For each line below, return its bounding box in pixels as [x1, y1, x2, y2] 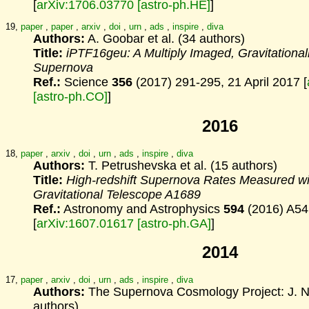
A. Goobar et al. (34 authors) [85, 32, 245, 46]
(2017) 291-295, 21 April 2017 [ [132, 75, 307, 90]
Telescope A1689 [106, 187, 201, 201]
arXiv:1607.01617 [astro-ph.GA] [37, 216, 211, 230]
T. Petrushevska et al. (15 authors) [85, 158, 277, 172]
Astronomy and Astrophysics [61, 201, 223, 216]
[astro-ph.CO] [33, 90, 108, 104]
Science [61, 75, 112, 90]
